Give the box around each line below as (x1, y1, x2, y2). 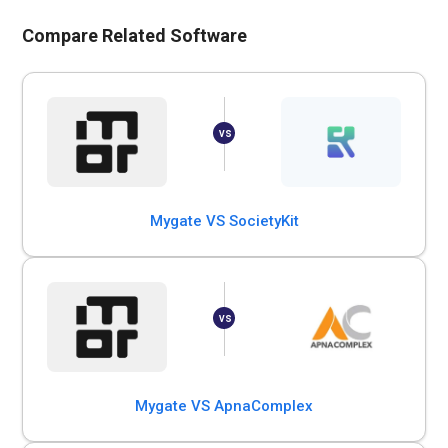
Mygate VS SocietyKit (149, 212, 299, 230)
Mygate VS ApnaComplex (135, 397, 313, 415)
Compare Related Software (22, 25, 248, 46)
